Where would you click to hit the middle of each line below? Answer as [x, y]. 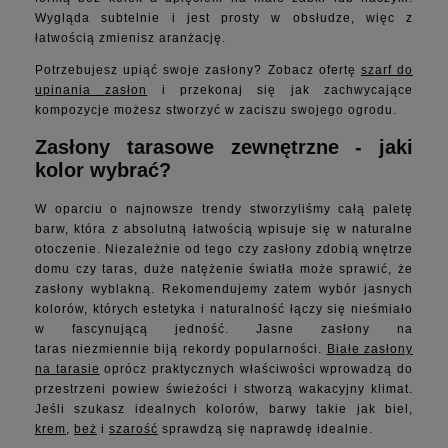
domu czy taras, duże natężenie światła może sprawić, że [224, 268]
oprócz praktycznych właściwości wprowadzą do [256, 368]
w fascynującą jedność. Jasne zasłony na [224, 328]
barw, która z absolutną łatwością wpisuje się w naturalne [224, 228]
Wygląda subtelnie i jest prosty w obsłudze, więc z [224, 18]
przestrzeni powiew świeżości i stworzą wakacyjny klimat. [224, 388]
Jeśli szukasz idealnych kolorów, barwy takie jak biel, [224, 408]
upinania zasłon [91, 90]
